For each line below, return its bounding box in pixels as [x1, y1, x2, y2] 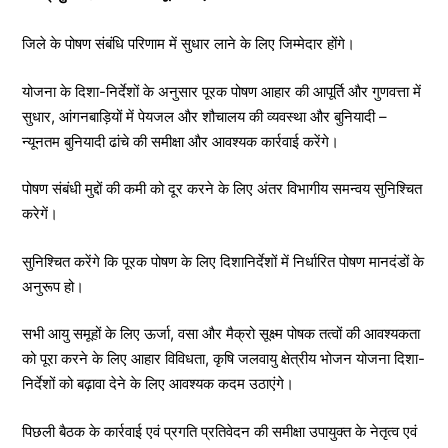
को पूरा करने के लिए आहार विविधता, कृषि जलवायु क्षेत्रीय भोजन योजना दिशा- [22, 349, 425, 369]
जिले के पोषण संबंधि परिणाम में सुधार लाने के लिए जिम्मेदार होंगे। [22, 34, 355, 54]
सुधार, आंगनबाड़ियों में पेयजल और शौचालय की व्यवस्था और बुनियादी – [22, 106, 387, 126]
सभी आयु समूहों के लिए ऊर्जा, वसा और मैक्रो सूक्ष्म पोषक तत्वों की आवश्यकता [22, 324, 420, 344]
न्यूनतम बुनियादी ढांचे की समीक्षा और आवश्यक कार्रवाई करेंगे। [22, 131, 339, 151]
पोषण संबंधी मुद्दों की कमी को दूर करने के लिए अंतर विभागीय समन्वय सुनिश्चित [22, 179, 422, 199]
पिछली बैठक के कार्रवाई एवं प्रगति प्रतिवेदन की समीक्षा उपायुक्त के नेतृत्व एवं [22, 421, 417, 441]
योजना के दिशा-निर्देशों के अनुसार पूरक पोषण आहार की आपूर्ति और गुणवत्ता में [22, 81, 421, 101]
